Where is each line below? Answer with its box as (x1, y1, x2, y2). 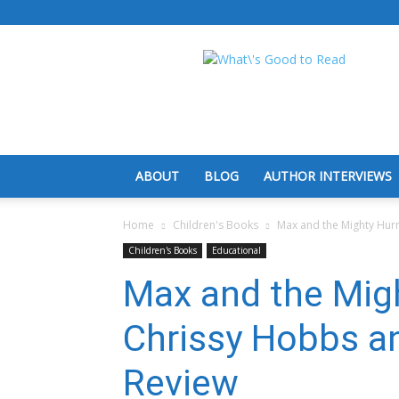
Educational (212, 244, 261, 256)
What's (273, 50, 313, 67)
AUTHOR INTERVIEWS (264, 167, 392, 184)
